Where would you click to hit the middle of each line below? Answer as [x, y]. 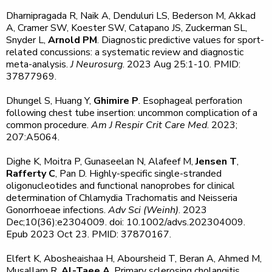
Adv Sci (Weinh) [143, 210]
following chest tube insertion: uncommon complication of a [132, 113]
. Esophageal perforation [190, 101]
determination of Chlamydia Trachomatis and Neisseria [122, 198]
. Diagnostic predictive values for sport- [181, 40]
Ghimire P [116, 101]
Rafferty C [31, 174]
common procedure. [49, 125]
